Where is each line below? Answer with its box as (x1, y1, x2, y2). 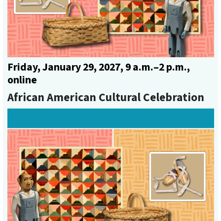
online (7, 72, 37, 88)
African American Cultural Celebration (7, 89, 204, 106)
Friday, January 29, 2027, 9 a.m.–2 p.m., (7, 59, 190, 75)
